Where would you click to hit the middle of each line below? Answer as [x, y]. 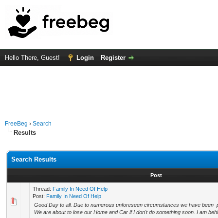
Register [113, 58]
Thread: [43, 189]
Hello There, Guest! [33, 58]
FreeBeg [16, 124]
